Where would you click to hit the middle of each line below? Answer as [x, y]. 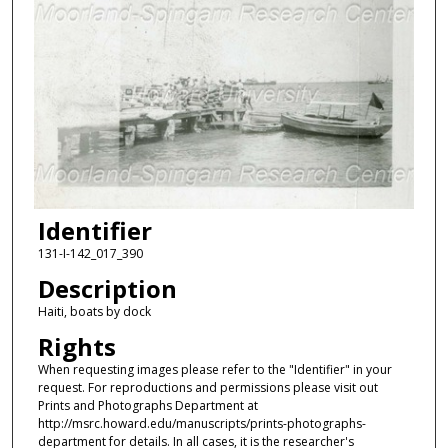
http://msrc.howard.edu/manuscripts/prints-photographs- [201, 424]
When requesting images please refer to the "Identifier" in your [214, 370]
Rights [76, 347]
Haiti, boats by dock [94, 311]
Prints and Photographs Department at [147, 406]
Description [107, 288]
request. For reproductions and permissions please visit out [207, 388]
